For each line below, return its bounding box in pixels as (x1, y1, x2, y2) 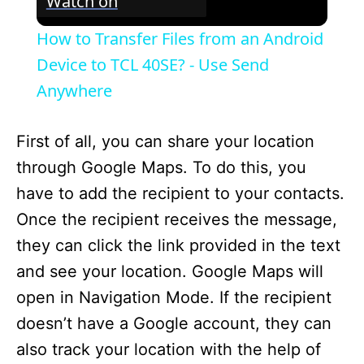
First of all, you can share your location (16, 131, 314, 151)
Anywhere (36, 79, 112, 102)
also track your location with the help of (16, 339, 321, 359)
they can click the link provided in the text (16, 235, 340, 255)
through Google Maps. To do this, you (16, 157, 306, 177)
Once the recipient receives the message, (16, 209, 337, 229)
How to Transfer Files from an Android (36, 27, 323, 50)
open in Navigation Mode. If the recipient (16, 287, 331, 307)
